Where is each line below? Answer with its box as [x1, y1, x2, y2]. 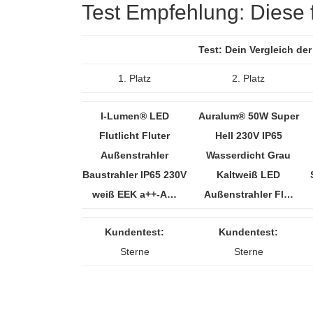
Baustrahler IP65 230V [82, 169, 187, 180]
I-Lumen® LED [100, 110, 169, 122]
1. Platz [118, 73, 151, 84]
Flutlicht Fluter [99, 130, 170, 141]
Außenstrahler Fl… [203, 189, 293, 200]
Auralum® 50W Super [198, 110, 299, 122]
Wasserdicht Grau [206, 150, 291, 161]
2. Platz [232, 73, 265, 84]
